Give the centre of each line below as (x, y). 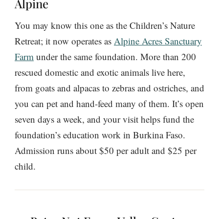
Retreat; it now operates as (64, 41)
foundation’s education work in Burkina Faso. (100, 134)
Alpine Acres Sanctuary (158, 41)
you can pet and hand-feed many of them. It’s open (109, 103)
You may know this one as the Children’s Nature (105, 25)
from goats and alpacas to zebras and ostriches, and (109, 88)
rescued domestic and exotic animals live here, (100, 72)
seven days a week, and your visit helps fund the (104, 119)
